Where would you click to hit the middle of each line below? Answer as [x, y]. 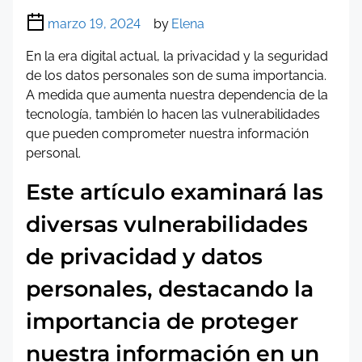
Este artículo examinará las [175, 192]
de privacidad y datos [144, 257]
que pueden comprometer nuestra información [167, 134]
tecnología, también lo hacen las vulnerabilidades [173, 114]
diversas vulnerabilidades [167, 224]
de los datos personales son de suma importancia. [176, 76]
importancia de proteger [162, 321]
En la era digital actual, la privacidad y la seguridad [177, 56]
